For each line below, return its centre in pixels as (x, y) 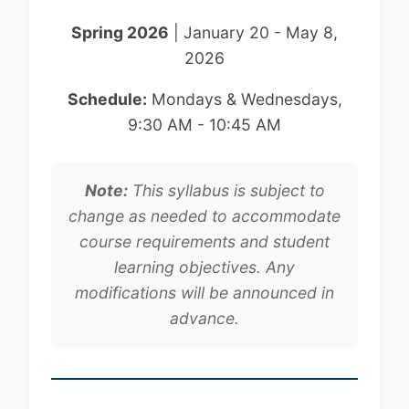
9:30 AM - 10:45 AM (204, 125)
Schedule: (107, 100)
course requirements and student (204, 242)
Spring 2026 (120, 32)
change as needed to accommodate (204, 216)
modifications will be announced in (204, 293)
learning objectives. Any (204, 267)
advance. (204, 319)
